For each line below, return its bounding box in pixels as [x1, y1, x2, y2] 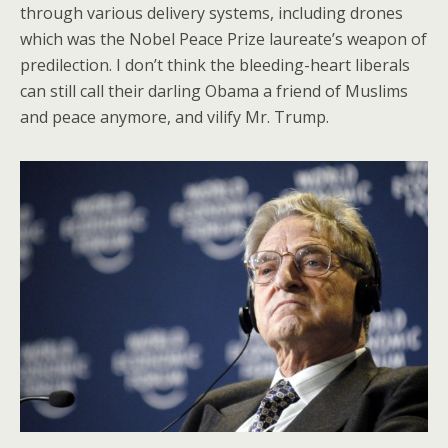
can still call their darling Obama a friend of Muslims [20, 79, 408, 102]
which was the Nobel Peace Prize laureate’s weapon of [20, 27, 427, 50]
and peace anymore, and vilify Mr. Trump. [20, 105, 329, 128]
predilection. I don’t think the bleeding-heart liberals [20, 53, 410, 76]
